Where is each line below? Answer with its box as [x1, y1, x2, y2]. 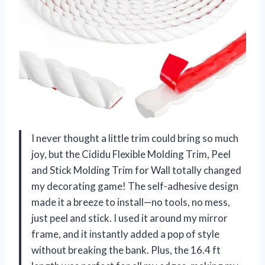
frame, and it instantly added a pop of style [31, 227, 219, 240]
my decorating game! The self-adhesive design [31, 179, 238, 192]
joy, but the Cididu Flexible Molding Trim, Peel [31, 147, 231, 160]
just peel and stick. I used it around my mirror [31, 211, 228, 224]
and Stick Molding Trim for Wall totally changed [31, 163, 241, 176]
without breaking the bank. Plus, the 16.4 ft [31, 243, 221, 256]
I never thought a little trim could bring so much [31, 131, 238, 144]
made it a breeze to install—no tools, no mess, [31, 195, 230, 208]
